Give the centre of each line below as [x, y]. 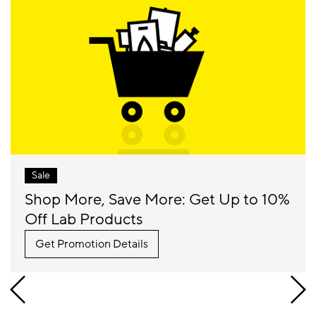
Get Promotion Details [92, 244]
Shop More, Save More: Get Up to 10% [157, 200]
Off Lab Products [84, 220]
